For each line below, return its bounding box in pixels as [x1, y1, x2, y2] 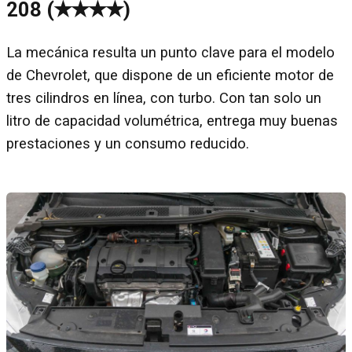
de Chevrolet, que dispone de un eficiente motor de [6, 66, 334, 84]
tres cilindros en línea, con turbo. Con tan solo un [6, 89, 321, 107]
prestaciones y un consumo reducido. [6, 134, 249, 152]
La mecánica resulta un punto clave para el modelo [6, 43, 335, 61]
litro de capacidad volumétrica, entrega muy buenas [6, 112, 338, 130]
